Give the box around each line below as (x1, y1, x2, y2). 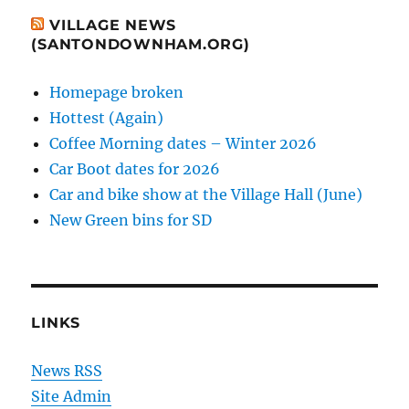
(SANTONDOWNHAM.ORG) (31, 36, 250, 54)
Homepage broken (49, 83, 184, 102)
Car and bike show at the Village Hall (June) (49, 185, 363, 204)
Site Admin (31, 387, 112, 406)
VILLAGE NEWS (49, 16, 177, 35)
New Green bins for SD (49, 211, 213, 230)
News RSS (31, 362, 103, 381)
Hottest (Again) (49, 109, 164, 128)
